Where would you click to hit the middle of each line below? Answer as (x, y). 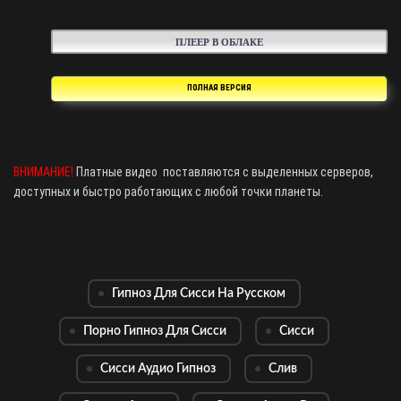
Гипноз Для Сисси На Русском (198, 293)
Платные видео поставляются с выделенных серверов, (223, 171)
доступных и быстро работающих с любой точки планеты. (168, 191)
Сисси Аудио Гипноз (158, 368)
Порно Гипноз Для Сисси (154, 331)
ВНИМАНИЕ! (43, 171)
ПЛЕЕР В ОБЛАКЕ (219, 42)
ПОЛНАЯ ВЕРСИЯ (219, 87)
